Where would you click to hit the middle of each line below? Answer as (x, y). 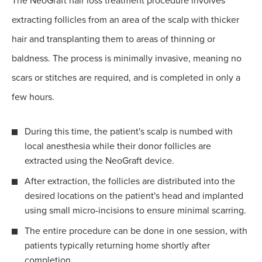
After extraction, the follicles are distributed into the (130, 181)
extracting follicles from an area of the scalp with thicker (125, 20)
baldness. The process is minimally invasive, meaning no (127, 58)
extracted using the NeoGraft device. (99, 161)
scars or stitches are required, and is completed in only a (126, 77)
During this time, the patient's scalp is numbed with (129, 131)
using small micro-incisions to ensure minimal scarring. (135, 210)
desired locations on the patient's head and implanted (134, 196)
